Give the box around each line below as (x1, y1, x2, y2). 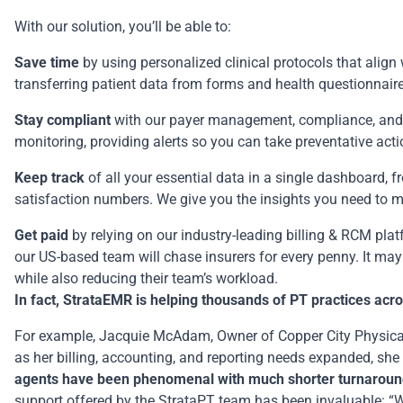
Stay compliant (14, 112, 114, 129)
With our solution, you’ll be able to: (14, 18, 231, 35)
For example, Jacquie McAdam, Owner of (14, 327, 278, 345)
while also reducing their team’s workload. (14, 270, 282, 287)
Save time (14, 54, 83, 71)
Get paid (14, 227, 68, 244)
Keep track (14, 169, 85, 186)
